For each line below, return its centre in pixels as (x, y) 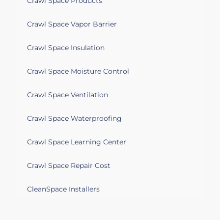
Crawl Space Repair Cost (69, 165)
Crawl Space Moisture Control (78, 71)
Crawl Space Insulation (66, 47)
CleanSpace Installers (63, 189)
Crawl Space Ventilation (68, 95)
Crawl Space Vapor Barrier (72, 24)
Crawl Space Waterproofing (74, 118)
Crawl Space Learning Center (77, 142)
